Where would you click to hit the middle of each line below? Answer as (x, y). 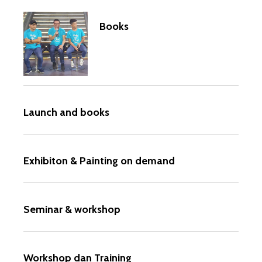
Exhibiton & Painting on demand (99, 161)
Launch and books (66, 113)
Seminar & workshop (72, 210)
